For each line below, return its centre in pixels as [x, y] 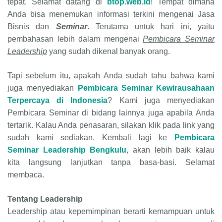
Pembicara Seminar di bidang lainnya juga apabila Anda [111, 113]
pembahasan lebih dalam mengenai [75, 39]
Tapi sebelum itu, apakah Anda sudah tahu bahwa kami [111, 76]
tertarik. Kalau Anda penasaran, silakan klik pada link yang [111, 125]
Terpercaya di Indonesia [58, 101]
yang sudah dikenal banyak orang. [110, 52]
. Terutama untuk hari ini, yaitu [151, 27]
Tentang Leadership [45, 199]
